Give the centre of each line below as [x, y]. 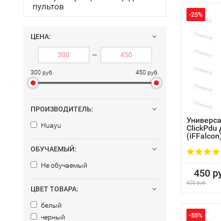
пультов [48, 6]
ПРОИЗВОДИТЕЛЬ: [62, 109]
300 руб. [42, 73]
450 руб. [147, 73]
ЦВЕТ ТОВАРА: [55, 189]
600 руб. [197, 183]
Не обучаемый [63, 165]
